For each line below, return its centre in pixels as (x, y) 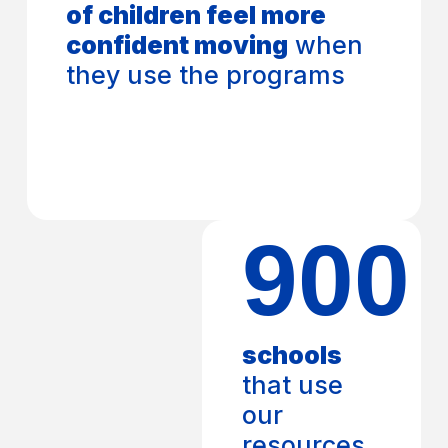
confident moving (177, 44)
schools (291, 354)
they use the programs (206, 74)
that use (292, 384)
